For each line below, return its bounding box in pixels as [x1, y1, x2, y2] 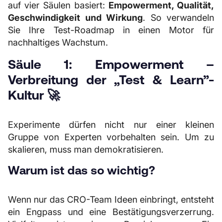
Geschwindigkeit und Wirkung [8, 12, 143, 23]
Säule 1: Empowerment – [8, 57, 214, 71]
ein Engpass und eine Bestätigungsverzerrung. [8, 207, 214, 217]
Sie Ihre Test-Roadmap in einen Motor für [8, 25, 214, 35]
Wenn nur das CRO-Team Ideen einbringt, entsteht [8, 194, 214, 205]
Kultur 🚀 [8, 88, 60, 102]
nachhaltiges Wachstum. [8, 37, 108, 48]
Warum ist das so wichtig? [8, 164, 155, 177]
